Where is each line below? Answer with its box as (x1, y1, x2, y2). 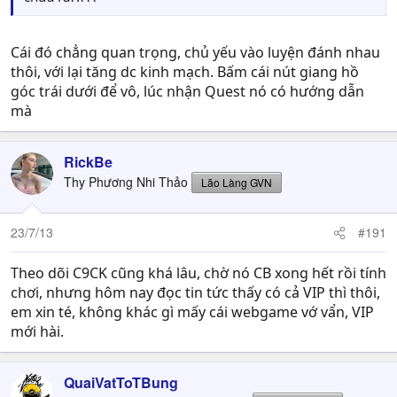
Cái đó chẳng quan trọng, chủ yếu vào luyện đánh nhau (11, 43, 380, 62)
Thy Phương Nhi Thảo (64, 173, 188, 191)
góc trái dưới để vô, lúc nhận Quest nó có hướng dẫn (11, 82, 364, 101)
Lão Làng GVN (201, 175, 272, 190)
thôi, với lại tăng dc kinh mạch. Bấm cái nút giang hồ (11, 62, 359, 82)
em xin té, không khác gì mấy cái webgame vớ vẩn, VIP (11, 302, 374, 322)
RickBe (64, 152, 113, 172)
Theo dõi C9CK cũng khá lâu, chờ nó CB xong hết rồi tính (11, 263, 386, 283)
